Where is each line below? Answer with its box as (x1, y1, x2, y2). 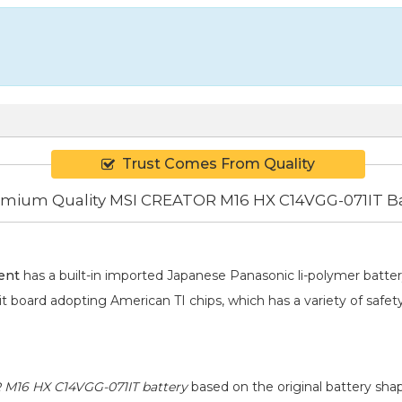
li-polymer (298, 267, 360, 284)
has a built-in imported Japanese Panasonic (20, 267, 298, 284)
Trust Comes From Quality (122, 155, 315, 173)
